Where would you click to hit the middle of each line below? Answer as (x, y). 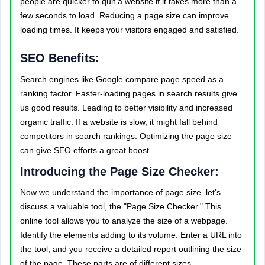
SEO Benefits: (60, 58)
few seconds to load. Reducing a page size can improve (125, 15)
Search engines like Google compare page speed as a (122, 79)
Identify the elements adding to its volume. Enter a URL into (131, 235)
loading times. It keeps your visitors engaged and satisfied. (130, 30)
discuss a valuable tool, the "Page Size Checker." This (121, 206)
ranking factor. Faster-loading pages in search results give (129, 93)
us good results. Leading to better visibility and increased (126, 108)
